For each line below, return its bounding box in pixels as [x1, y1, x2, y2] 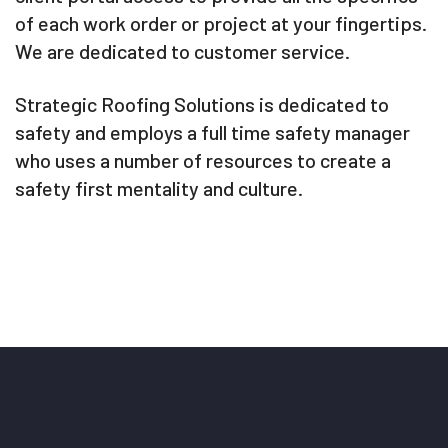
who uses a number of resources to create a [15, 148, 391, 173]
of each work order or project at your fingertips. [15, 11, 427, 36]
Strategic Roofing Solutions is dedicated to [15, 92, 389, 117]
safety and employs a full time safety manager [15, 120, 410, 145]
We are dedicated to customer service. [15, 39, 350, 64]
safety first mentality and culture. [15, 176, 303, 201]
